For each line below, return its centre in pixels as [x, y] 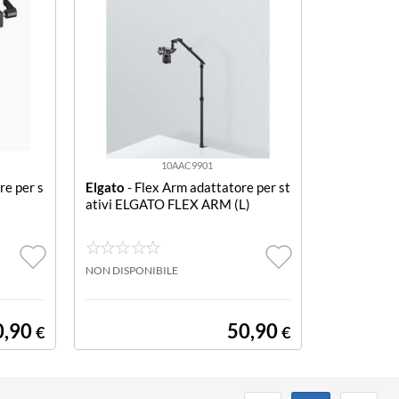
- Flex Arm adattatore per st [207, 187]
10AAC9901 [187, 165]
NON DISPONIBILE [131, 270]
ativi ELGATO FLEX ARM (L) [167, 204]
